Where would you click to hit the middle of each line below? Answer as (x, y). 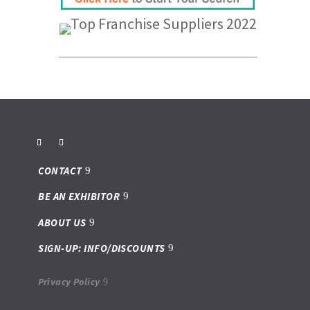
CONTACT (60, 170)
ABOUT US (62, 222)
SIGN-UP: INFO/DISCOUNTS (102, 248)
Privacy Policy (69, 281)
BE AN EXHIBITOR (79, 197)
